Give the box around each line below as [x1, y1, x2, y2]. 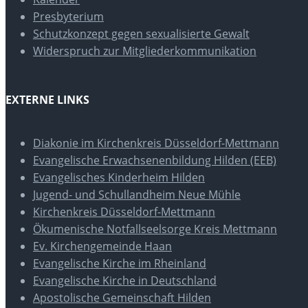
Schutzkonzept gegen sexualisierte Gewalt [33, 25, 250, 41]
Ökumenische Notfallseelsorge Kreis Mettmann [33, 221, 277, 237]
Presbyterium [33, 8, 104, 24]
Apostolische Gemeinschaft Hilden [33, 290, 211, 306]
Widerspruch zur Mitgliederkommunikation [33, 43, 256, 58]
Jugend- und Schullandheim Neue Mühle [33, 187, 241, 203]
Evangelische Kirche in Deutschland [33, 273, 217, 289]
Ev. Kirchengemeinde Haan [33, 239, 172, 254]
